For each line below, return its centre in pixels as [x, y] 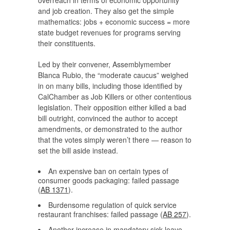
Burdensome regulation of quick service [112, 205]
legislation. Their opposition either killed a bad [112, 108]
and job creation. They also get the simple [106, 11]
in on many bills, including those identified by [110, 86]
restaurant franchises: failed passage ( [100, 214]
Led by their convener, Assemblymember [104, 64]
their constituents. [67, 43]
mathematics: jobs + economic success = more [114, 22]
